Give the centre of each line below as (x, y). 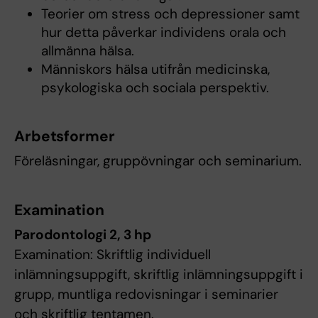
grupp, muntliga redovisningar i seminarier (146, 295)
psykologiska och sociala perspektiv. (155, 88)
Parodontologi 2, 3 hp (83, 235)
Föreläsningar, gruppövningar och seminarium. (158, 161)
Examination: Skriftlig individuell (113, 255)
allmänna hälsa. (87, 51)
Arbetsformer (65, 137)
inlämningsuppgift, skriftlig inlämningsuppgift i (159, 275)
